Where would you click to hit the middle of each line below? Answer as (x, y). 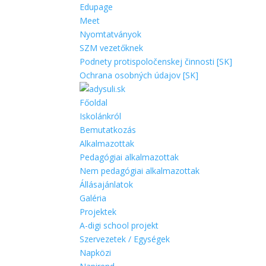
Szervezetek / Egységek (125, 239)
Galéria (93, 198)
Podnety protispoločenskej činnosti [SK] (156, 61)
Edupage (96, 7)
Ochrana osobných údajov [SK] (139, 75)
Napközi (96, 253)
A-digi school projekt (119, 225)
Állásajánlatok (107, 184)
